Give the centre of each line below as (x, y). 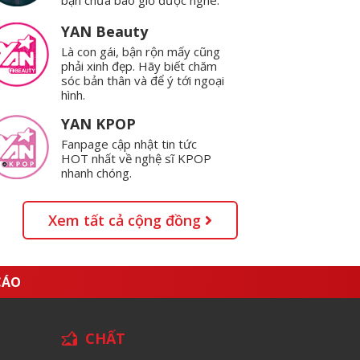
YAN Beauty (105, 31)
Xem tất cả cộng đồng (126, 221)
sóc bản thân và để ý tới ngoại (143, 80)
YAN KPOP (99, 123)
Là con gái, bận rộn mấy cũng (141, 51)
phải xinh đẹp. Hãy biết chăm (139, 65)
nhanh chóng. (97, 172)
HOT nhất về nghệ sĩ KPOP (137, 158)
